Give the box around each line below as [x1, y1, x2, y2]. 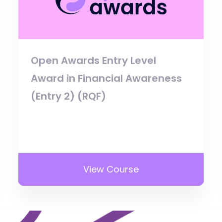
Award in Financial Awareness [31, 71, 182, 85]
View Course [83, 163, 139, 175]
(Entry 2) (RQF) [31, 89, 107, 103]
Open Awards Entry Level [31, 53, 157, 67]
